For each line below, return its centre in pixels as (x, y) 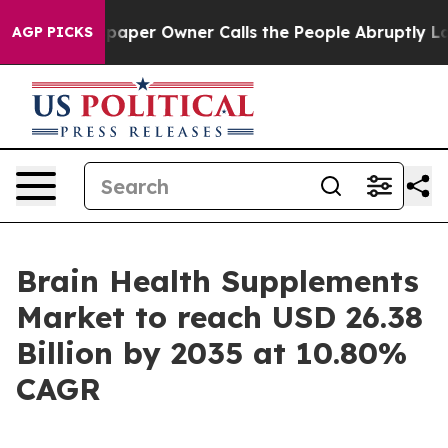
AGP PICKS (52, 32)
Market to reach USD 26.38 (219, 317)
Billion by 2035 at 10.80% (211, 353)
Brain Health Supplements (217, 281)
